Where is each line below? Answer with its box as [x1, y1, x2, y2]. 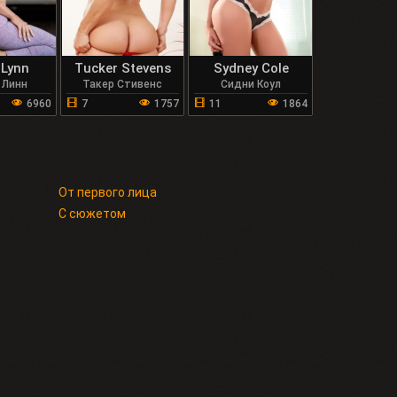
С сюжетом [58, 206, 126, 221]
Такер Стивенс [82, 77, 163, 90]
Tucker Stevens [74, 59, 171, 76]
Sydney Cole [213, 59, 289, 76]
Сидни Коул [221, 77, 282, 90]
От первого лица [58, 184, 157, 199]
